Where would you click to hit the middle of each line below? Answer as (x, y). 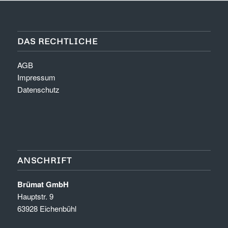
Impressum (36, 77)
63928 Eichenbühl (47, 209)
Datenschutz (38, 90)
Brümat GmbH (43, 184)
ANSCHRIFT (44, 160)
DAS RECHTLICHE (57, 41)
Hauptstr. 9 (35, 196)
